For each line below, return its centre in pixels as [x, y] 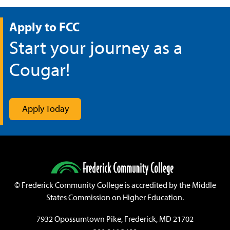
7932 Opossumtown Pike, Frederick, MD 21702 [115, 219]
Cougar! [40, 70]
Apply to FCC [44, 27]
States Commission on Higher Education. [115, 198]
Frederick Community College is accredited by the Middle [118, 185]
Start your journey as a [96, 48]
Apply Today [45, 109]
